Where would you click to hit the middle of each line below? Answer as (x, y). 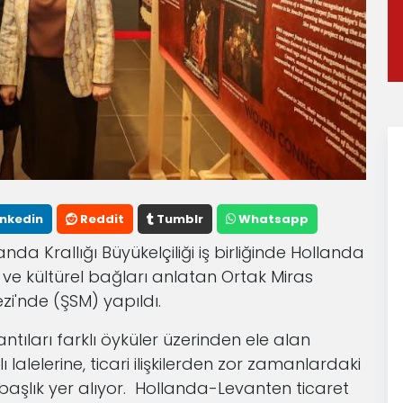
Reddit (101, 219)
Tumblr (179, 219)
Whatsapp (272, 219)
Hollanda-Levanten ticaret (242, 389)
